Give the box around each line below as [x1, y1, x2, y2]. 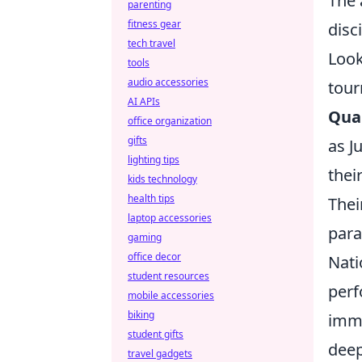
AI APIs [128, 95, 160, 108]
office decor [128, 250, 181, 263]
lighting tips [128, 153, 179, 166]
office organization [128, 114, 212, 128]
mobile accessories [128, 288, 214, 302]
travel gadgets [128, 347, 192, 360]
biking [128, 308, 154, 322]
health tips [128, 192, 175, 205]
